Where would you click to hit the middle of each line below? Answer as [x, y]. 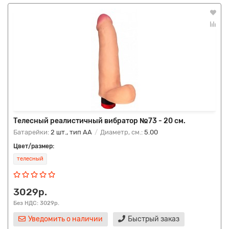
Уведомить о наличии [65, 219]
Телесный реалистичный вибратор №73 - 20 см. [99, 121]
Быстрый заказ [154, 219]
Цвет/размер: [34, 146]
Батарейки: [32, 132]
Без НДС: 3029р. [36, 203]
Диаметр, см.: [121, 132]
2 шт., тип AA [71, 132]
